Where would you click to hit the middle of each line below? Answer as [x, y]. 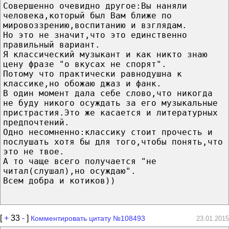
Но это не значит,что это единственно [95, 35]
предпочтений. [36, 122]
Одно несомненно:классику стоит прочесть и [108, 132]
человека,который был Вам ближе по [87, 15]
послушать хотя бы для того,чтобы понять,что [113, 142]
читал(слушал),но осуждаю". [70, 171]
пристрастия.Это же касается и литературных [110, 112]
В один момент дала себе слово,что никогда [108, 93]
